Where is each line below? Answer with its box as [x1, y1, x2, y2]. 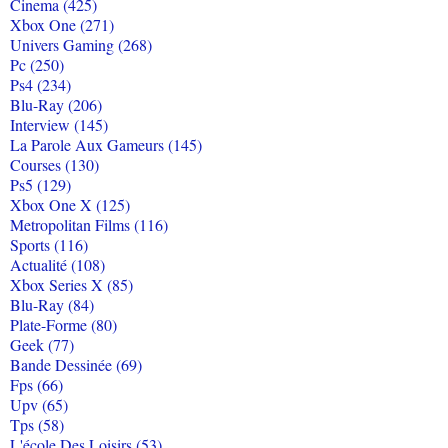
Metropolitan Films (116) [10, 214, 168, 236]
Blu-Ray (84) [10, 294, 94, 316]
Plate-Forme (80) [10, 314, 117, 336]
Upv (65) [10, 394, 68, 416]
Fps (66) [10, 374, 63, 396]
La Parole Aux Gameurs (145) [10, 134, 202, 156]
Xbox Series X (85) [10, 274, 133, 296]
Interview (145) [10, 114, 108, 136]
